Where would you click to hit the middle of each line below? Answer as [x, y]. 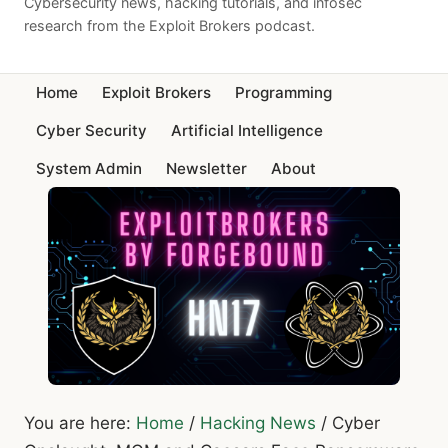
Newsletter [206, 168]
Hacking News [258, 422]
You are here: [80, 422]
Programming [283, 93]
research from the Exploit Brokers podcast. [169, 25]
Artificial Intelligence [247, 130]
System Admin [89, 168]
